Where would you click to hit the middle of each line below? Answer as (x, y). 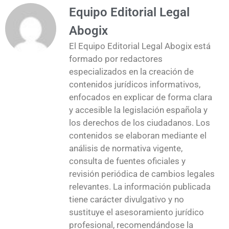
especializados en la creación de (131, 71)
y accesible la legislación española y (138, 110)
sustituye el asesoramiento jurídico (136, 212)
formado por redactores (116, 59)
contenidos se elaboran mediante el (138, 135)
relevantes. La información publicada (140, 186)
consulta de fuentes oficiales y (127, 161)
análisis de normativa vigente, (126, 148)
